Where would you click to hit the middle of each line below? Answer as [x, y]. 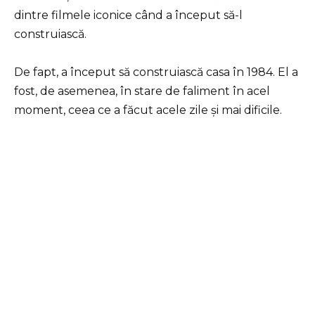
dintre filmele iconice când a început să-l [128, 15]
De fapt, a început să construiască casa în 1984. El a [156, 72]
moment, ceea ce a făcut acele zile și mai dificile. [148, 110]
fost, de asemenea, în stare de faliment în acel [142, 91]
